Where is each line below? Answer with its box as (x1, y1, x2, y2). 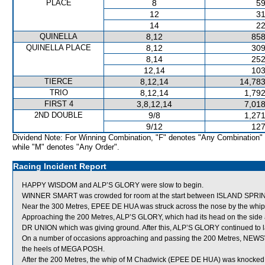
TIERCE (44, 77, 73, 86)
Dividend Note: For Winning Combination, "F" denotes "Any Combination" (12, 133, 263, 142)
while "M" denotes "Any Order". (12, 143, 119, 151)
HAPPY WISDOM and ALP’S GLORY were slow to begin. (22, 181, 203, 189)
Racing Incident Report (13, 161, 106, 171)
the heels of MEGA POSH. (22, 245, 105, 253)
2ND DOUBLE (34, 111, 83, 119)
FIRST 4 (44, 99, 73, 108)
